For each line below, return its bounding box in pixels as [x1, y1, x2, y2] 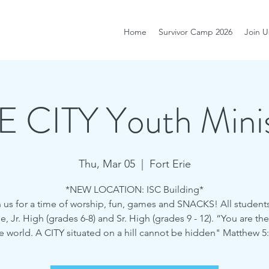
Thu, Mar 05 [78, 157, 135, 171]
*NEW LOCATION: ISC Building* [65, 184, 204, 195]
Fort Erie [149, 157, 191, 171]
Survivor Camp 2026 [159, 26, 232, 37]
